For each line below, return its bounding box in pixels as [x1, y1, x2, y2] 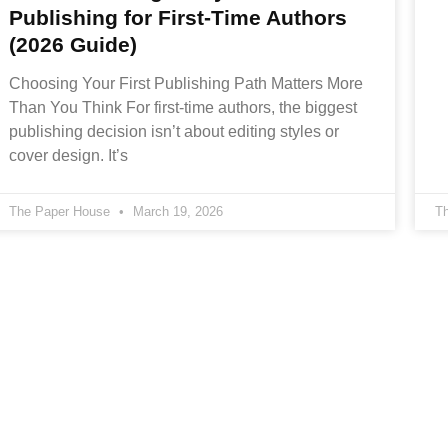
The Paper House [8, 203, 114, 219]
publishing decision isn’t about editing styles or [8, 122, 339, 140]
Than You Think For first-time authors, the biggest [8, 98, 357, 116]
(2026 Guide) [8, 32, 137, 56]
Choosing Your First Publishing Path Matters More [8, 74, 363, 92]
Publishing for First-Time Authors [8, 5, 347, 29]
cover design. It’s [8, 146, 128, 164]
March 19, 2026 [128, 203, 223, 219]
